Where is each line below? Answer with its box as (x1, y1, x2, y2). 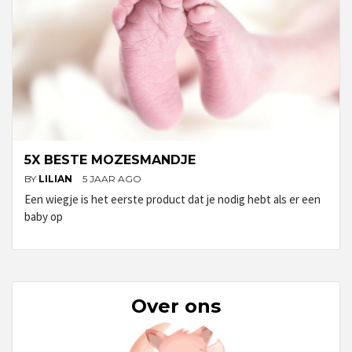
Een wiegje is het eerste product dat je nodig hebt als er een (24, 191, 321, 207)
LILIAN (38, 172, 75, 185)
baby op (24, 208, 63, 224)
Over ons (131, 294, 221, 317)
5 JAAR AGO (82, 172, 141, 185)
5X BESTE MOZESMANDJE (24, 152, 196, 167)
